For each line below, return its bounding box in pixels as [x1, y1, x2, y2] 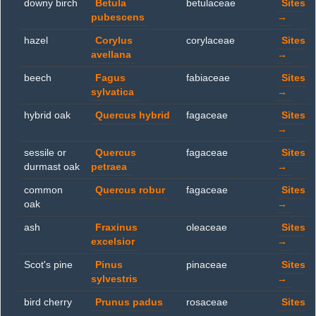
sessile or [24, 147, 66, 158]
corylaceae [186, 35, 235, 46]
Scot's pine [24, 260, 73, 270]
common [24, 185, 63, 195]
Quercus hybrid [95, 110, 170, 121]
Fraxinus [95, 222, 138, 233]
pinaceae [186, 260, 227, 270]
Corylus [95, 35, 133, 46]
